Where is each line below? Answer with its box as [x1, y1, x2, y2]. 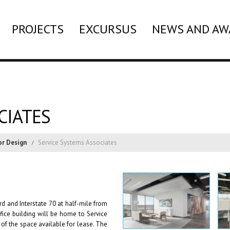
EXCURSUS [79, 21, 137, 37]
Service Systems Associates [38, 138, 117, 147]
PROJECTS [11, 21, 64, 37]
